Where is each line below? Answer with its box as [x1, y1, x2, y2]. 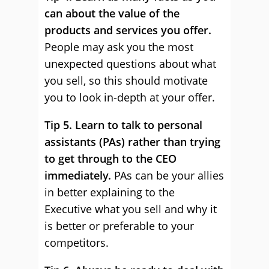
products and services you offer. [44, 23, 211, 37]
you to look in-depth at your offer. [44, 90, 215, 104]
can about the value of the [44, 6, 180, 20]
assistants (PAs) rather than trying [44, 134, 220, 149]
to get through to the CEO [44, 151, 177, 166]
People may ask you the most [44, 40, 193, 54]
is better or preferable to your [44, 219, 194, 233]
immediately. [44, 168, 111, 183]
